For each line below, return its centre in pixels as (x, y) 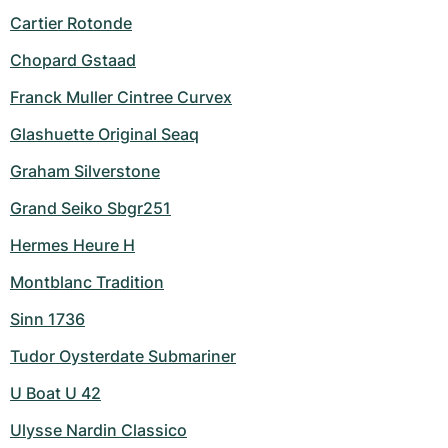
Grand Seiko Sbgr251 (90, 208)
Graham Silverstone (85, 171)
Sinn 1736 (47, 319)
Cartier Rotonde (71, 23)
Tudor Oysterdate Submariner (123, 356)
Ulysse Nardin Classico (98, 430)
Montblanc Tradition (87, 282)
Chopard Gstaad (73, 60)
